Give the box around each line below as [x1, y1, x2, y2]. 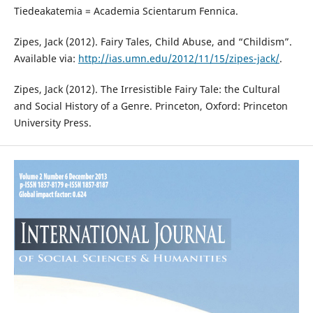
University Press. [13, 115, 92, 129]
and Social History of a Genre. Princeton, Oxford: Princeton [13, 99, 288, 112]
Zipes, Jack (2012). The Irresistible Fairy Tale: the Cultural [13, 82, 280, 96]
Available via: [13, 51, 78, 65]
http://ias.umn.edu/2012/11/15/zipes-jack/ [78, 51, 279, 65]
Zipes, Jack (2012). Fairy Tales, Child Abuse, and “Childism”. [13, 34, 292, 48]
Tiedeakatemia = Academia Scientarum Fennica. [13, 3, 238, 17]
